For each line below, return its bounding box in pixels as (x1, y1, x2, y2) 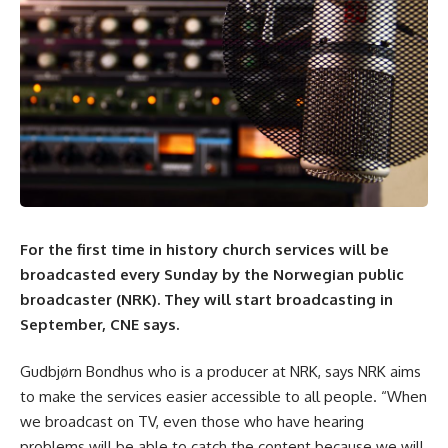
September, (20, 314, 110, 334)
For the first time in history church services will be (20, 239, 389, 259)
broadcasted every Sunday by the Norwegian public (20, 264, 404, 284)
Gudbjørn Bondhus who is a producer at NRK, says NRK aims (20, 362, 421, 382)
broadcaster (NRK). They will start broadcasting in (20, 289, 393, 309)
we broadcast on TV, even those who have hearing (20, 412, 364, 432)
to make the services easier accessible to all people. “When (20, 387, 427, 407)
